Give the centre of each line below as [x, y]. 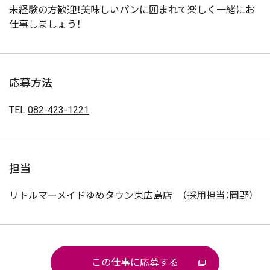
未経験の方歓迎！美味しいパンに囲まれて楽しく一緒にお [132, 10]
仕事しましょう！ [45, 24]
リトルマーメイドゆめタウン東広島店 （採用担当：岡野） [131, 196]
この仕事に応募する [135, 262]
